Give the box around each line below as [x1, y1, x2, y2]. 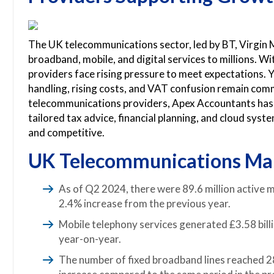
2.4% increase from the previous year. [59, 197, 231, 210]
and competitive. [28, 126, 105, 139]
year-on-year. [59, 232, 121, 245]
